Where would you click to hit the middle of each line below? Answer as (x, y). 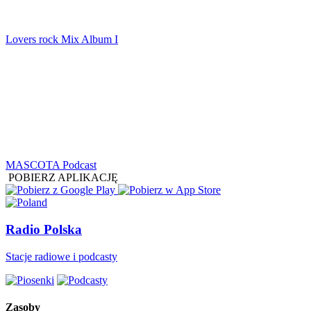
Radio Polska (44, 229)
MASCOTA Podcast (51, 165)
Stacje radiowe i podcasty (61, 256)
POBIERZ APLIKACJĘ (63, 178)
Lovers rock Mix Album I (62, 40)
